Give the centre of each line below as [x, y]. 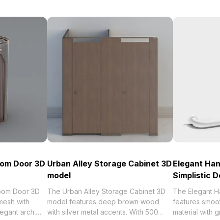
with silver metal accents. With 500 [103, 212]
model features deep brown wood [103, 202]
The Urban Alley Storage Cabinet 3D [106, 191]
